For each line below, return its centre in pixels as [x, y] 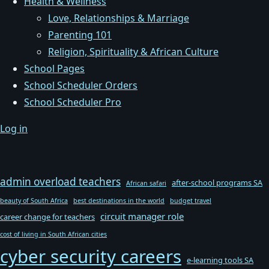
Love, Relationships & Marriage [119, 18]
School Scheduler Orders [81, 85]
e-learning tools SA [220, 260]
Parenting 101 [80, 35]
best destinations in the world [119, 201]
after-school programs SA [217, 183]
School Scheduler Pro [73, 102]
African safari [146, 183]
